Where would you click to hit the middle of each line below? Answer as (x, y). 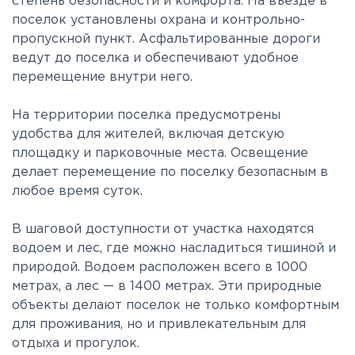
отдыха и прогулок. (76, 344)
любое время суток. (77, 191)
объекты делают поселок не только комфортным (176, 305)
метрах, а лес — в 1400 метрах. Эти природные (167, 286)
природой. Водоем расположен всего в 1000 (160, 267)
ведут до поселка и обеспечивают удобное (155, 58)
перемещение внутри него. (104, 77)
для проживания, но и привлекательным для (159, 324)
